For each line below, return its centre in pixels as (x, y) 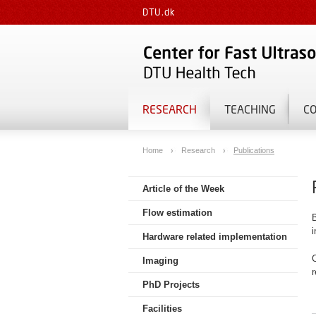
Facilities (162, 309)
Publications (254, 150)
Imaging (160, 261)
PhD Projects (171, 285)
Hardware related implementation (215, 237)
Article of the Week (183, 189)
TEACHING (250, 109)
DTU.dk (159, 12)
